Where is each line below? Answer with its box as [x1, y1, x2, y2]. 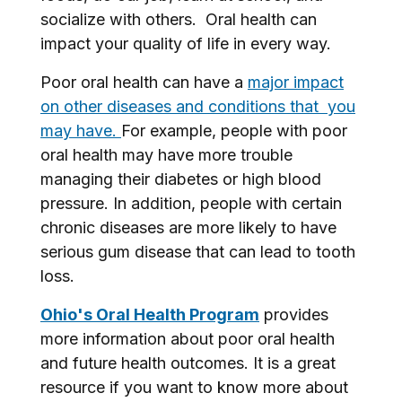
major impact [248, 73, 344, 92]
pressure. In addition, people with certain [40, 194, 342, 213]
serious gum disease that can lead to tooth [40, 242, 355, 261]
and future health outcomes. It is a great [40, 354, 336, 372]
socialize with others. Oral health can [40, 10, 317, 29]
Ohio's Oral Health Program [40, 305, 259, 324]
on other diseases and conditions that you [40, 97, 355, 116]
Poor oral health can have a [40, 73, 248, 92]
